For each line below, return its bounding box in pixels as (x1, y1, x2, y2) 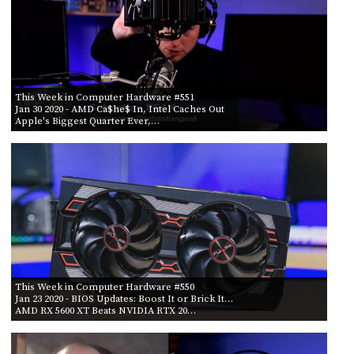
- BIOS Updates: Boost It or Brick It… (62, 292, 233, 305)
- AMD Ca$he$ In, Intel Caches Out (62, 102, 224, 115)
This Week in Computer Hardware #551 (14, 90, 194, 104)
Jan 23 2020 (14, 292, 63, 305)
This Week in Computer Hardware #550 (14, 280, 194, 293)
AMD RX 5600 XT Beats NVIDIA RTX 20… (14, 303, 196, 317)
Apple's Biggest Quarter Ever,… (14, 114, 160, 127)
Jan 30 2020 (14, 102, 63, 115)
